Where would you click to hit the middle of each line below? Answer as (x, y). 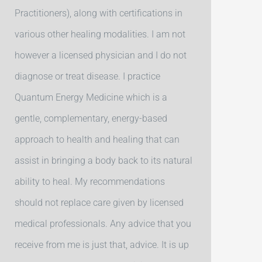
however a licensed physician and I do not (101, 55)
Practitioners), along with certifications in (99, 13)
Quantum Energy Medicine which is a (91, 97)
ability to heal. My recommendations (90, 181)
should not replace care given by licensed (99, 202)
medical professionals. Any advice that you (103, 223)
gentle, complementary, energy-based (91, 118)
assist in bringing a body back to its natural (104, 160)
